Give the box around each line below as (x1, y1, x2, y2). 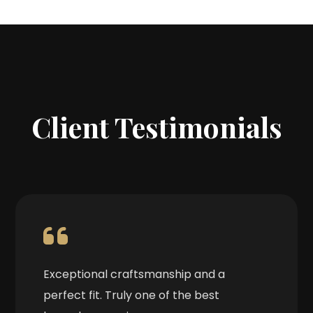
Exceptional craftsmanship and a (43, 266, 226, 283)
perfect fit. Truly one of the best (43, 287, 220, 304)
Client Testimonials (31, 108, 282, 146)
